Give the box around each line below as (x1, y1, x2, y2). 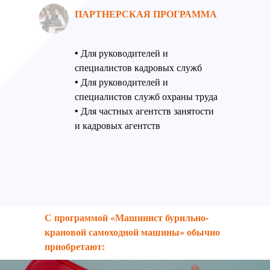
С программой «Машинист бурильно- (45, 210, 209, 225)
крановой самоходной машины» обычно (45, 225, 220, 239)
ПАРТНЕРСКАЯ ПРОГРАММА (75, 7, 217, 21)
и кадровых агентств (75, 119, 160, 132)
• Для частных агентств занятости (75, 104, 214, 118)
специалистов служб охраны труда (75, 90, 218, 103)
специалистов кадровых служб (75, 61, 202, 74)
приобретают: (45, 239, 105, 254)
